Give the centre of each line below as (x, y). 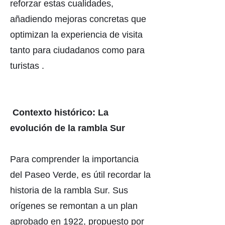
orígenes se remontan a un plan (74, 206)
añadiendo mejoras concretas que (78, 19)
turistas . (27, 66)
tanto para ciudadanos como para (77, 50)
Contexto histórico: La (61, 113)
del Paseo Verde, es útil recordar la (80, 175)
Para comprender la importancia (74, 159)
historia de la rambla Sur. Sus (69, 190)
